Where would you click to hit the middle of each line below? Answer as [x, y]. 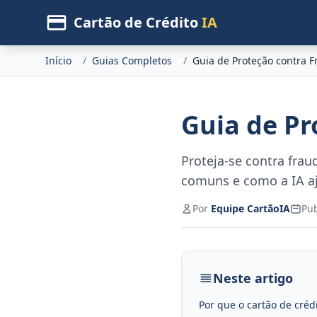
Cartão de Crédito [138, 22]
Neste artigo [253, 278]
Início [58, 60]
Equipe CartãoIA [250, 208]
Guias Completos [132, 60]
